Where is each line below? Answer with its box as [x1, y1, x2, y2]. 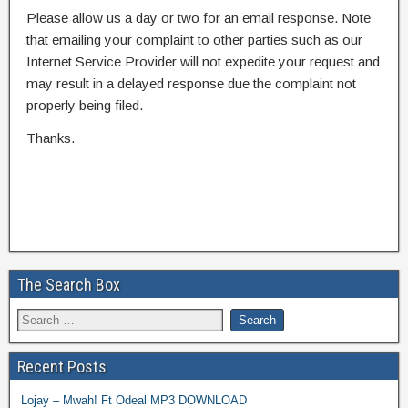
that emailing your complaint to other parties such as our [26, 31, 362, 47]
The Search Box [17, 274, 120, 294]
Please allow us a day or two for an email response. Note [26, 9, 371, 25]
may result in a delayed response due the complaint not [26, 75, 356, 91]
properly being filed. [26, 97, 143, 113]
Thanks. [26, 129, 75, 146]
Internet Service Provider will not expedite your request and [26, 53, 380, 69]
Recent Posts [17, 356, 107, 376]
